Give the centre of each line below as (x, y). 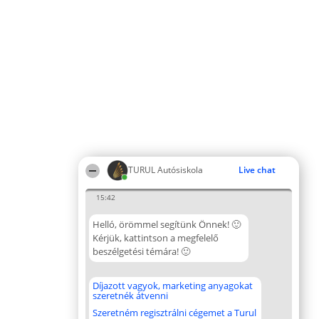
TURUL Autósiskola (166, 170)
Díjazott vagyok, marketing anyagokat (173, 286)
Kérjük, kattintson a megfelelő (156, 238)
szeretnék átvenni (130, 296)
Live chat (257, 170)
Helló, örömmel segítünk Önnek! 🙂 (167, 224)
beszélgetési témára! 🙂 (141, 251)
